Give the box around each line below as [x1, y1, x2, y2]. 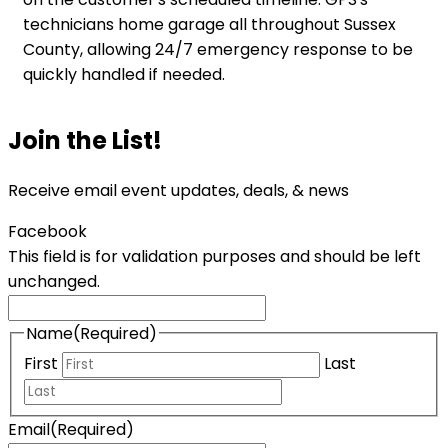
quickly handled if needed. [23, 62, 225, 86]
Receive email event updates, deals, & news [8, 178, 349, 202]
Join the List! [8, 123, 162, 157]
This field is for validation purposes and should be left [8, 244, 421, 268]
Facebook [8, 219, 87, 243]
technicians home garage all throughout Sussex [23, 12, 396, 36]
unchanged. [8, 269, 100, 293]
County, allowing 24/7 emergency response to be [23, 37, 413, 61]
